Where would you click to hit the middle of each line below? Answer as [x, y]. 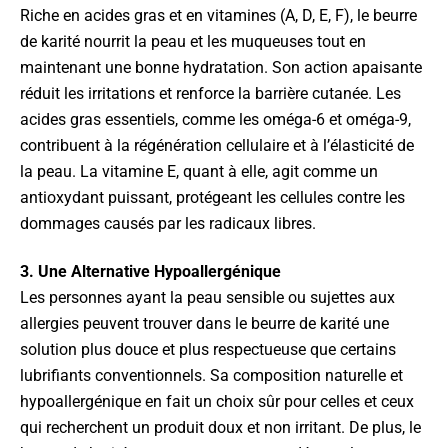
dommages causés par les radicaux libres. [168, 223]
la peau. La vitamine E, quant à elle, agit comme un [199, 171]
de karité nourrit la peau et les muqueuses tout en [193, 41]
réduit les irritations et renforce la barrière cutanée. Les [210, 93]
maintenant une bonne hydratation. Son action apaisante [221, 67]
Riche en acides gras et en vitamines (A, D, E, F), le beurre [218, 15]
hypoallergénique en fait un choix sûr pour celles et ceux [217, 401]
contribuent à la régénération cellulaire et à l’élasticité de [217, 145]
